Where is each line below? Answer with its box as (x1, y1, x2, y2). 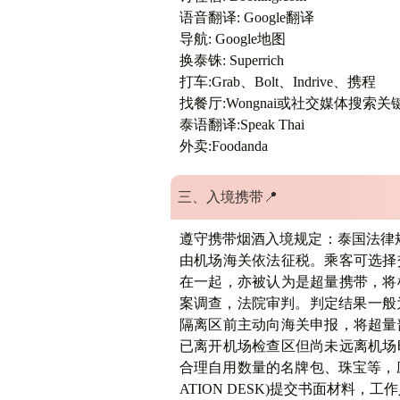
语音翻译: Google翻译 (179, 10, 314, 25)
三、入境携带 (177, 189, 263, 204)
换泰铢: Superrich (179, 53, 284, 68)
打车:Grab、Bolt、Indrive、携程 (179, 74, 376, 89)
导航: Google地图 (179, 31, 286, 46)
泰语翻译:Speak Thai (179, 117, 304, 132)
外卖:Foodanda (179, 138, 268, 154)
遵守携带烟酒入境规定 (179, 231, 323, 246)
